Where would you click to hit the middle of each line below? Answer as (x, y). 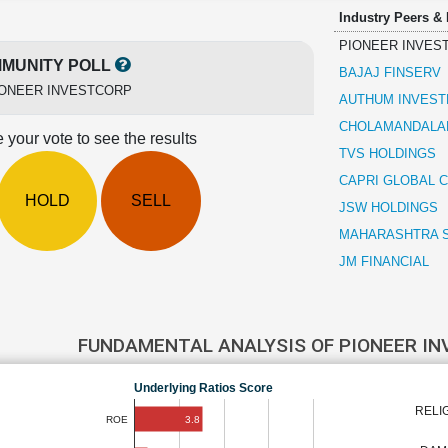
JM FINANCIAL (383, 261)
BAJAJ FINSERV (389, 72)
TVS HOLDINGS (387, 153)
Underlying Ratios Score (203, 387)
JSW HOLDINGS (388, 207)
